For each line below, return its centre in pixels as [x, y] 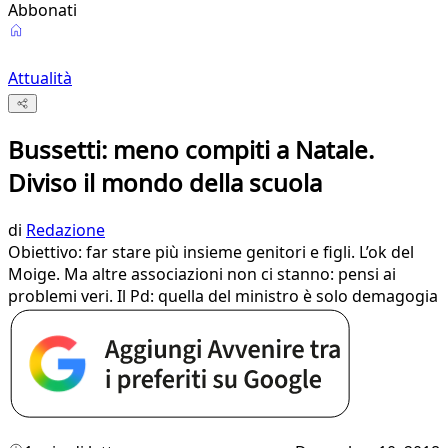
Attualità [40, 78]
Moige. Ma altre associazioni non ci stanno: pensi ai [202, 274]
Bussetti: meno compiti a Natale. [191, 150]
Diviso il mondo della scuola [165, 183]
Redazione [65, 230]
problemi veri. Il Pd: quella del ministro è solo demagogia [223, 296]
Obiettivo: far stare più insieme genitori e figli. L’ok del [211, 252]
